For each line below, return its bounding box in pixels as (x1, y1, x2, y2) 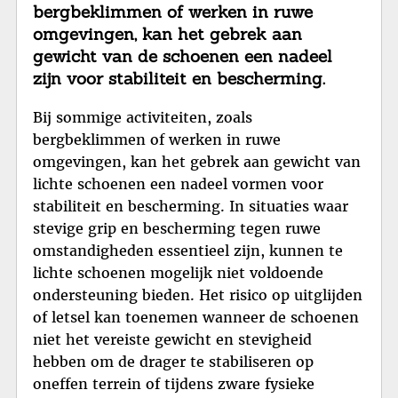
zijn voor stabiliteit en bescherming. (33, 67, 325, 89)
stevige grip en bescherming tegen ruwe (33, 219, 321, 237)
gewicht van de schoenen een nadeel (33, 44, 332, 67)
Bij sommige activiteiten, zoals (33, 107, 252, 126)
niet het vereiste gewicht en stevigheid (33, 330, 312, 348)
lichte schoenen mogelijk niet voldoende (33, 263, 323, 282)
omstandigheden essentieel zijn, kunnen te (33, 241, 343, 259)
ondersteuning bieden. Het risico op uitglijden (33, 285, 362, 304)
